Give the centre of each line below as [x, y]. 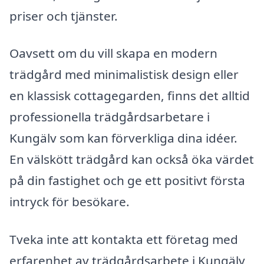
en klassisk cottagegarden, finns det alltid [130, 96]
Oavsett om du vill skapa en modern [113, 53]
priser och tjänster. [64, 16]
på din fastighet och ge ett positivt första [127, 181]
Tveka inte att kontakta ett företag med [124, 239]
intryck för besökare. [70, 202]
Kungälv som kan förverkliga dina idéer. [123, 138]
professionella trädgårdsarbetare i [110, 117]
